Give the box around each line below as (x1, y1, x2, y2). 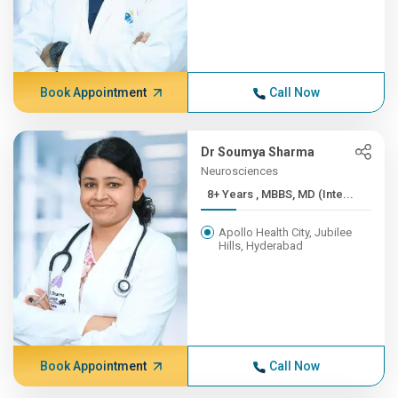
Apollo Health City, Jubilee (219, 226, 353, 239)
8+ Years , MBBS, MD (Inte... (256, 187, 354, 201)
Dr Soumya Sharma (201, 145, 315, 159)
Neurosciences (201, 164, 279, 178)
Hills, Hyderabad (219, 239, 304, 252)
